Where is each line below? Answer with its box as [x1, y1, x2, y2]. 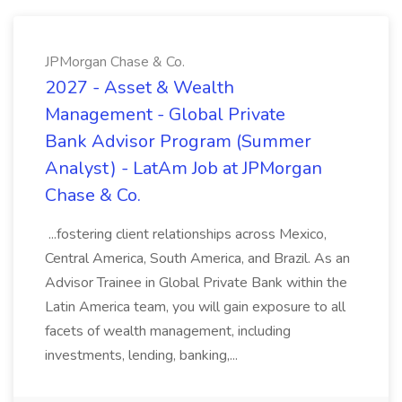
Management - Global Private [45, 102, 285, 127]
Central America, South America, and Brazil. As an [45, 249, 350, 268]
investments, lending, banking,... [45, 345, 241, 365]
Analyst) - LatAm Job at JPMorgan [45, 156, 322, 180]
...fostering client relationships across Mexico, [45, 224, 327, 244]
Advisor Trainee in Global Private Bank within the [45, 273, 347, 293]
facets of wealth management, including [45, 321, 291, 341]
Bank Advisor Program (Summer [45, 129, 311, 153]
